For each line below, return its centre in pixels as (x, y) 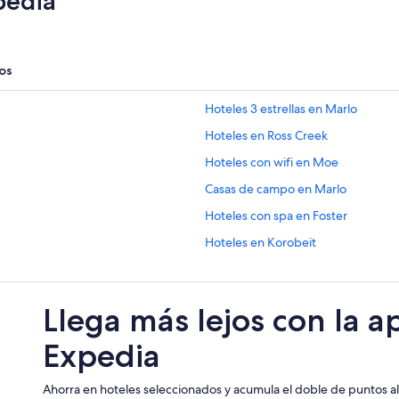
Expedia (102, 356)
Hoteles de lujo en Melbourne (287, 296)
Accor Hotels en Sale (261, 269)
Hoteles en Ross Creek (266, 136)
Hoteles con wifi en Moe (272, 163)
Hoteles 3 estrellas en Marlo (281, 109)
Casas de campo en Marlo (276, 189)
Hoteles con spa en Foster (276, 216)
